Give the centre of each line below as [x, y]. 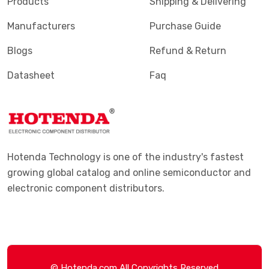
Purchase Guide [185, 26]
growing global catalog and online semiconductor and [129, 173]
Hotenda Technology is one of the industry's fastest [125, 157]
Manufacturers [41, 26]
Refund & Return [188, 51]
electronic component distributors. [86, 188]
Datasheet [31, 75]
